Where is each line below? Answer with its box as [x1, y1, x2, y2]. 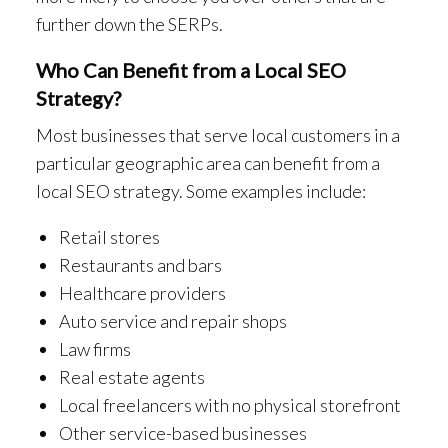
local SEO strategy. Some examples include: [36, 179, 366, 202]
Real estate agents [58, 365, 205, 388]
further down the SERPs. [36, 12, 223, 35]
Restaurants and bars [58, 253, 222, 276]
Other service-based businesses [58, 421, 307, 444]
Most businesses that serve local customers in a [36, 123, 400, 146]
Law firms [58, 337, 131, 360]
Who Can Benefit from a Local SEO [36, 57, 346, 82]
